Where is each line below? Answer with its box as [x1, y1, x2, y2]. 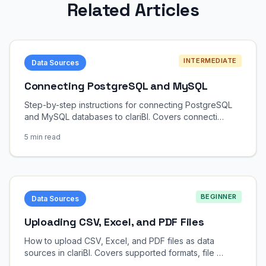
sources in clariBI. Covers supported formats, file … [24, 248, 223, 258]
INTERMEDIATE [183, 56, 237, 65]
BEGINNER [200, 192, 237, 201]
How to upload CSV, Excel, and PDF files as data [24, 236, 214, 246]
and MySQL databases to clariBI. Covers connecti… [24, 112, 224, 122]
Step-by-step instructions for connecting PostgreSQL [24, 100, 232, 110]
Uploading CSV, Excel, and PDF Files [24, 215, 204, 229]
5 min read [24, 132, 61, 141]
